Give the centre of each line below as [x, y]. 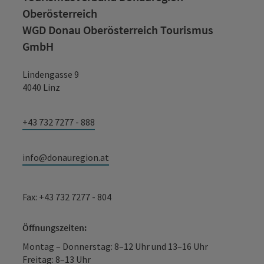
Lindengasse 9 [51, 74]
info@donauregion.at [66, 157]
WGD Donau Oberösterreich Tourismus [118, 30]
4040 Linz [41, 87]
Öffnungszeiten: [55, 227]
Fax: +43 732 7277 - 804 [67, 197]
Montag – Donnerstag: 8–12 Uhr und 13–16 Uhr [115, 246]
